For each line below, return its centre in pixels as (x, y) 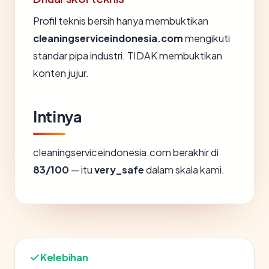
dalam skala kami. (184, 170)
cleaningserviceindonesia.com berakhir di (126, 152)
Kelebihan (64, 257)
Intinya (57, 116)
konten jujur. (61, 73)
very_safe (119, 170)
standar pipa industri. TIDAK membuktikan (128, 56)
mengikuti (207, 38)
